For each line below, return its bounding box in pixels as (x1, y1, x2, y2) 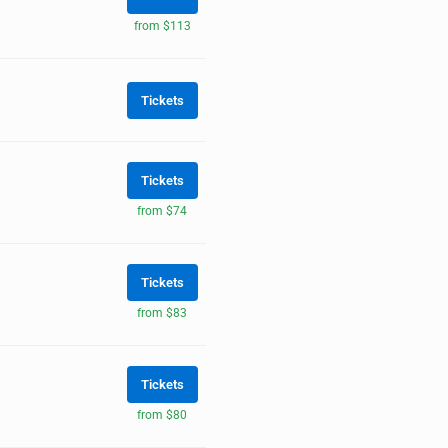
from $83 (137, 305, 187, 320)
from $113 (133, 18, 191, 33)
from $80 (137, 407, 187, 422)
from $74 (137, 203, 187, 218)
